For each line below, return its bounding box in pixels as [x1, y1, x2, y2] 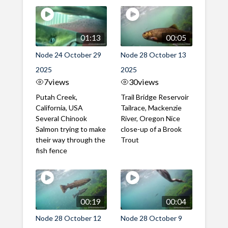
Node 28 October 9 [121, 214, 183, 223]
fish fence [35, 146, 67, 155]
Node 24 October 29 [35, 50, 101, 60]
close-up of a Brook [121, 125, 182, 134]
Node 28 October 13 [121, 50, 187, 60]
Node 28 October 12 [35, 214, 101, 223]
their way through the [35, 135, 105, 145]
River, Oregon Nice [121, 114, 181, 123]
